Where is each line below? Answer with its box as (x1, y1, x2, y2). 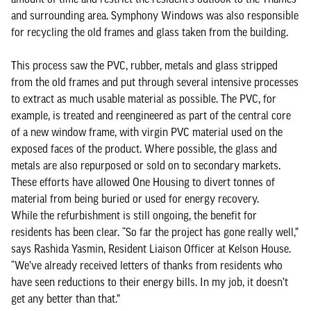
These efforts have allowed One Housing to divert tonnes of (11, 176, 275, 188)
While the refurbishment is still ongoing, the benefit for (11, 209, 257, 221)
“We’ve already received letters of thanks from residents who (11, 259, 283, 271)
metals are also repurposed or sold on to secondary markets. (11, 159, 280, 171)
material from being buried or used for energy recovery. (11, 192, 262, 205)
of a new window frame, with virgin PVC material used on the (11, 126, 283, 138)
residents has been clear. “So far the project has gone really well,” (11, 226, 299, 238)
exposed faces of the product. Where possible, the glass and (11, 142, 277, 155)
